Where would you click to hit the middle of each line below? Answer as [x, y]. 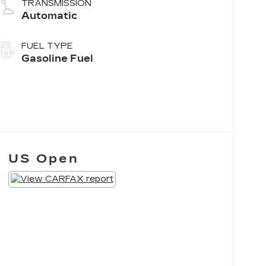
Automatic [49, 16]
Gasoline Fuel [57, 59]
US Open [43, 159]
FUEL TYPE [47, 46]
